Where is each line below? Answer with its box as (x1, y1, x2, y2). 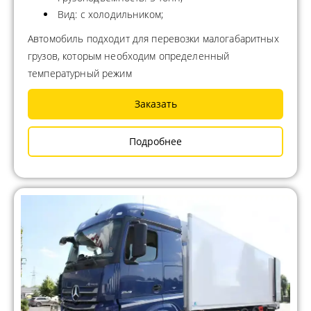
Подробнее (129, 134, 182, 148)
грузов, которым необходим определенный (28, 49, 230, 62)
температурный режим (28, 66, 132, 80)
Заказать (134, 96, 177, 110)
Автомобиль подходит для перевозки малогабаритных (28, 31, 279, 45)
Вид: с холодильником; (58, 7, 163, 21)
